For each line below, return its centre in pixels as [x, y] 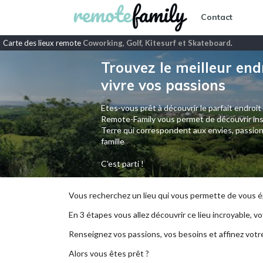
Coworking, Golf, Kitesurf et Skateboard [157, 43]
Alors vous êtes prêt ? [109, 253]
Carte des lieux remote [43, 43]
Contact [217, 17]
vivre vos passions [163, 85]
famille [112, 141]
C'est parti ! [122, 163]
